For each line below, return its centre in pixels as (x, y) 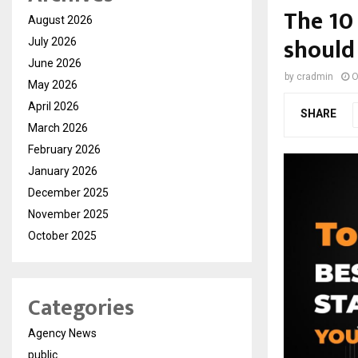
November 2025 (68, 214)
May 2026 (53, 84)
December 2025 (68, 192)
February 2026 (64, 149)
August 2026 (60, 20)
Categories (81, 308)
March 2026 (58, 127)
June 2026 (55, 63)
